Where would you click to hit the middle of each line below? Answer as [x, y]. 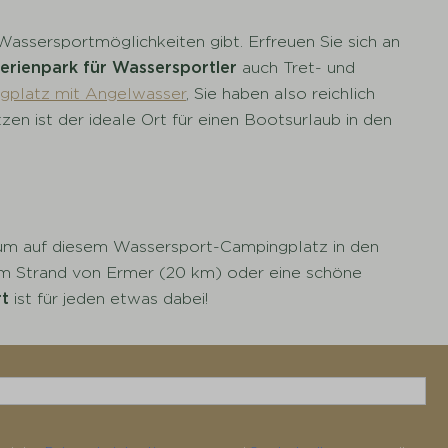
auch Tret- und [296, 68]
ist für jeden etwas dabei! [109, 299]
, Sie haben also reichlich [281, 94]
